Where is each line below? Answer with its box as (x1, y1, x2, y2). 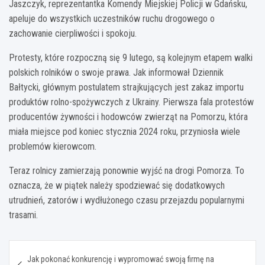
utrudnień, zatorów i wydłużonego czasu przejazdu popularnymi (9, 194, 244, 206)
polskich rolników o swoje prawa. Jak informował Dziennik (9, 66, 224, 78)
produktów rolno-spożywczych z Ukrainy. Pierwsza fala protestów (9, 96, 254, 108)
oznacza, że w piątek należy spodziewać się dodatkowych (9, 179, 225, 191)
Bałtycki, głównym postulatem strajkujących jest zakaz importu (9, 81, 244, 93)
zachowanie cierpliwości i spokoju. (9, 27, 137, 39)
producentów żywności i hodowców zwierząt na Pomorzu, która (9, 111, 248, 122)
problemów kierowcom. (9, 140, 96, 152)
